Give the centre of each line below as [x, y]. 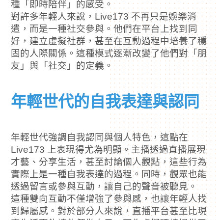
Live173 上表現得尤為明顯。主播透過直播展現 [109, 149]
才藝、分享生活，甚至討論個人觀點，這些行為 [109, 162]
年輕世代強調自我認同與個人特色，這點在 [100, 137]
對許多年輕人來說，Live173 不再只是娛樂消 [104, 16]
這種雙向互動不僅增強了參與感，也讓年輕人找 [109, 198]
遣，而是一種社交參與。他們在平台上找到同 [104, 28]
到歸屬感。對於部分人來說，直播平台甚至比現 [109, 211]
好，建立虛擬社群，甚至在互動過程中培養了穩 [109, 41]
